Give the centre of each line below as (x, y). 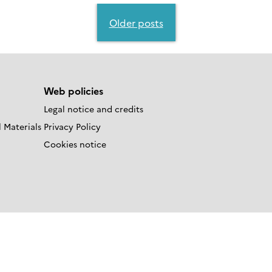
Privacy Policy (72, 127)
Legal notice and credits (93, 109)
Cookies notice (75, 144)
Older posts (136, 23)
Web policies (73, 91)
